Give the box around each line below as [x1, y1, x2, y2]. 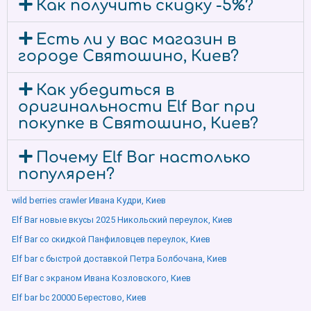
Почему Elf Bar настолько [36, 149, 251, 166]
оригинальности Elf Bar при [18, 99, 255, 115]
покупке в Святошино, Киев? [18, 115, 258, 132]
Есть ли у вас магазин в [36, 31, 237, 48]
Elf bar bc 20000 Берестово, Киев [12, 292, 146, 303]
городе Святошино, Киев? [18, 48, 239, 65]
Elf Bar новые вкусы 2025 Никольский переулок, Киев [12, 215, 233, 225]
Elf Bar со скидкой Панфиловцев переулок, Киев [12, 234, 210, 244]
